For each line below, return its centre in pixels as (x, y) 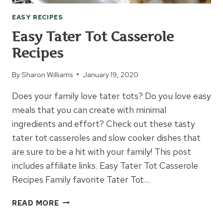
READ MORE (36, 203)
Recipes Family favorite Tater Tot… (81, 179)
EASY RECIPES (38, 17)
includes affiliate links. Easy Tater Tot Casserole (105, 165)
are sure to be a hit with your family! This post (102, 151)
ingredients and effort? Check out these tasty (104, 123)
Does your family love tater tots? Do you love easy (111, 96)
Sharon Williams (47, 74)
